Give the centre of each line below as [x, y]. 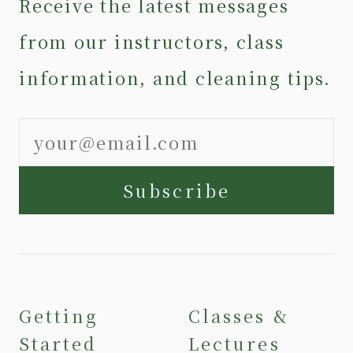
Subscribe [176, 190]
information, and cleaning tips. [175, 77]
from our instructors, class [152, 41]
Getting [59, 315]
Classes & [239, 315]
